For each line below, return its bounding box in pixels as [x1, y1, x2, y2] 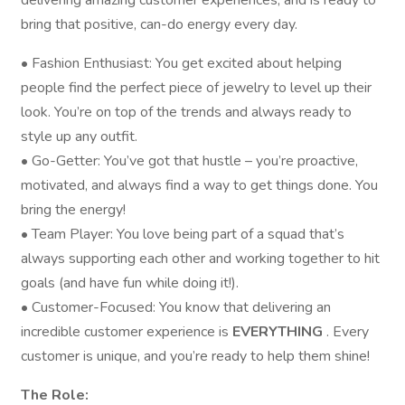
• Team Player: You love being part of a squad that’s [21, 224, 344, 244]
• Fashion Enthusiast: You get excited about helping [21, 53, 342, 73]
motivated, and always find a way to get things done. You [21, 175, 378, 195]
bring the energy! [21, 200, 126, 220]
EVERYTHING [232, 322, 326, 342]
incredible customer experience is [21, 322, 232, 342]
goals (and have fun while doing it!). [21, 273, 239, 293]
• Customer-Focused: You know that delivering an [21, 297, 331, 317]
